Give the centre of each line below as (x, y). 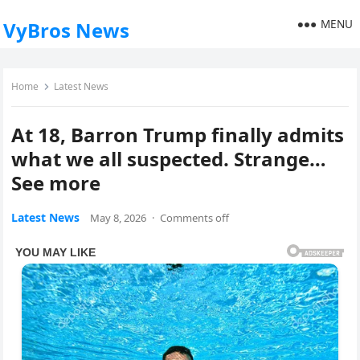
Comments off (195, 218)
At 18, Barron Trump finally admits (178, 135)
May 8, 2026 (119, 218)
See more (56, 183)
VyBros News (67, 30)
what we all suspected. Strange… (169, 159)
